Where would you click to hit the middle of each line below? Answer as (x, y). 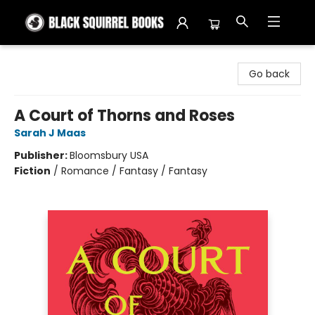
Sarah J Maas (50, 133)
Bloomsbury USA (109, 155)
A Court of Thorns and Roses (124, 116)
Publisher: (42, 155)
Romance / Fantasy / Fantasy (134, 171)
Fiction (32, 171)
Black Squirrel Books (58, 58)
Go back (269, 74)
